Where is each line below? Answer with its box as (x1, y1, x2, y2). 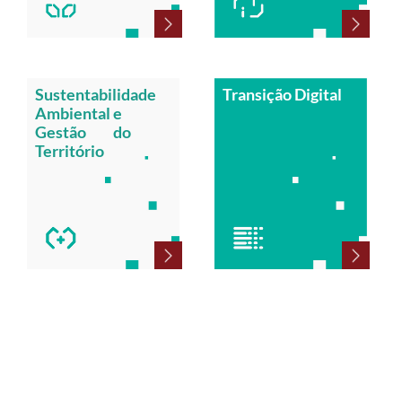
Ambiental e (34, 102, 122, 123)
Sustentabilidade (34, 83, 162, 104)
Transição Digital (222, 83, 342, 104)
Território (34, 140, 104, 161)
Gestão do (34, 121, 131, 142)
